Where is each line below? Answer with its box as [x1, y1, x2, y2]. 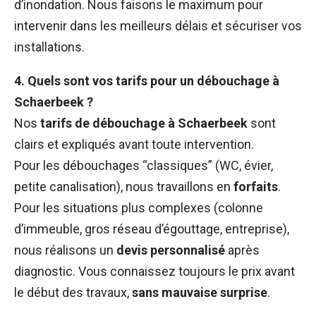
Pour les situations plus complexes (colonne [14, 200, 263, 216]
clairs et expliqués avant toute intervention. [14, 137, 254, 152]
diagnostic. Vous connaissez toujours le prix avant [14, 264, 295, 279]
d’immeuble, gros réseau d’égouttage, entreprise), [14, 221, 289, 237]
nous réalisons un [14, 243, 116, 258]
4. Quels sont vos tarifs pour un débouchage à [14, 73, 279, 89]
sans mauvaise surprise [132, 285, 267, 300]
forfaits [233, 179, 278, 195]
